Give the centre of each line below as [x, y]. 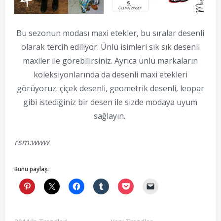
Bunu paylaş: [31, 169]
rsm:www [31, 142]
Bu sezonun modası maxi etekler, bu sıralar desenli [110, 33]
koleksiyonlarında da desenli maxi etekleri [110, 74]
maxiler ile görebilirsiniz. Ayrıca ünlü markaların [110, 60]
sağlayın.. [110, 116]
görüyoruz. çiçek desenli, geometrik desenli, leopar [110, 88]
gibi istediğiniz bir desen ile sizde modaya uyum [110, 102]
